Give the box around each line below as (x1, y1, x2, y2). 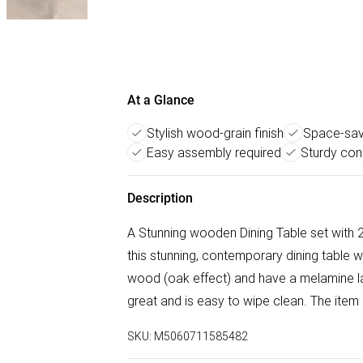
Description (127, 190, 193, 206)
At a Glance (127, 92, 194, 108)
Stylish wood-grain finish (147, 125, 284, 141)
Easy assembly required (147, 144, 281, 160)
